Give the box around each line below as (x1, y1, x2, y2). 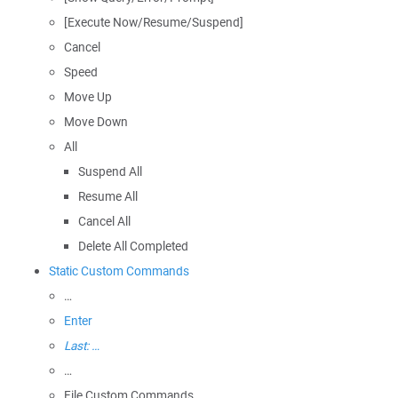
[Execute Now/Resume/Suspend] (64, 14, 243, 30)
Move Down (64, 114, 128, 130)
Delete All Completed (78, 238, 189, 254)
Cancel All (78, 213, 131, 229)
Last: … (64, 338, 99, 354)
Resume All (78, 188, 139, 204)
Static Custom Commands (49, 263, 189, 279)
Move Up (64, 89, 112, 105)
